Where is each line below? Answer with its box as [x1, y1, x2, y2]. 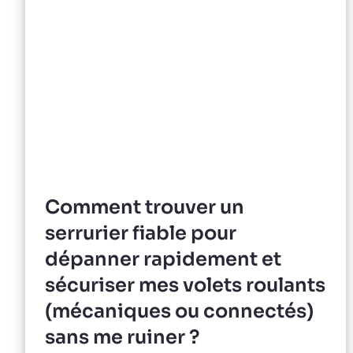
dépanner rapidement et [45, 247, 281, 272]
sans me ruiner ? [45, 325, 199, 350]
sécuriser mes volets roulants [45, 273, 325, 298]
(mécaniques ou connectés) [45, 299, 314, 324]
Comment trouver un [45, 195, 244, 220]
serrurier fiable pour [45, 221, 236, 246]
